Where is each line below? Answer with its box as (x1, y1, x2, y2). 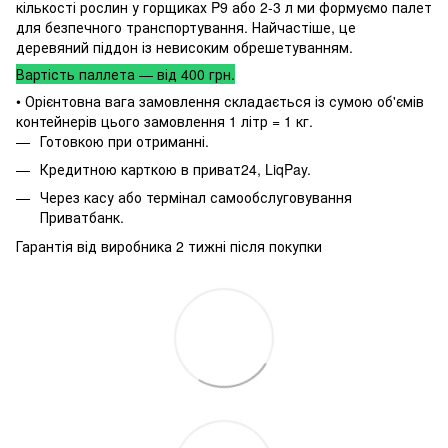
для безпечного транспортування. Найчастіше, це (16, 16, 356, 37)
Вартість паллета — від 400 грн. (16, 63, 235, 84)
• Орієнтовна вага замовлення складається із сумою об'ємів (16, 90, 424, 111)
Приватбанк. (40, 207, 124, 228)
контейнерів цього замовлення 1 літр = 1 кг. (16, 110, 313, 131)
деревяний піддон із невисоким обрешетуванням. (16, 36, 353, 57)
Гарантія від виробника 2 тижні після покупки (16, 235, 322, 256)
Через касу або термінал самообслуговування (40, 187, 352, 208)
